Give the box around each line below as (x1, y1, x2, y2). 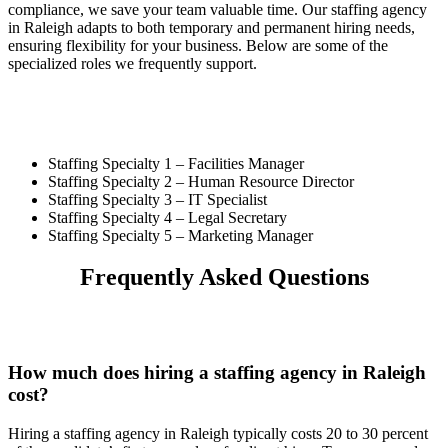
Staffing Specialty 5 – (48, 226, 188, 244)
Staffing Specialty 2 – (48, 172, 188, 190)
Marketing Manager (188, 226, 313, 244)
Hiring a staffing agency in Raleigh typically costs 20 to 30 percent (8, 424, 428, 442)
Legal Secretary (188, 208, 287, 226)
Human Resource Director (188, 172, 354, 190)
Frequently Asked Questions (79, 264, 369, 291)
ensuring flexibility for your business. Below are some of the (8, 36, 388, 54)
